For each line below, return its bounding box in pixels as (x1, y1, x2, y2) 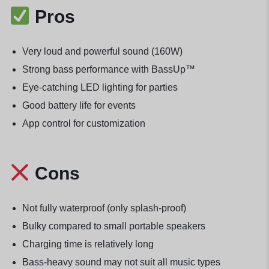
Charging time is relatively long (22, 239, 154, 250)
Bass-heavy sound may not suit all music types (22, 257, 220, 268)
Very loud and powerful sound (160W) (22, 46, 183, 57)
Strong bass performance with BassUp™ (22, 64, 195, 75)
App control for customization (22, 118, 145, 129)
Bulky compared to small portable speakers (22, 221, 205, 232)
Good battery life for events (22, 100, 136, 111)
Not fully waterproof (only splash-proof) (22, 203, 186, 214)
